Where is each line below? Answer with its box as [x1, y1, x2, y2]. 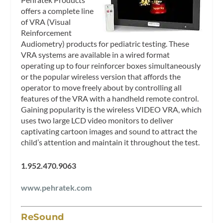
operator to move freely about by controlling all [21, 82, 182, 92]
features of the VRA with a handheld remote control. [21, 93, 199, 103]
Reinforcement [21, 27, 72, 37]
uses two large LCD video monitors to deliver [21, 115, 174, 125]
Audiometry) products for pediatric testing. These [21, 38, 190, 48]
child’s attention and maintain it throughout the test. [21, 137, 200, 147]
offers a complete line [21, 5, 94, 15]
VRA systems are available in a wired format [21, 49, 170, 59]
